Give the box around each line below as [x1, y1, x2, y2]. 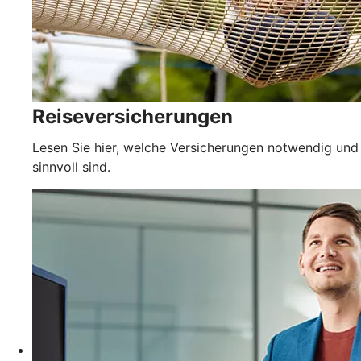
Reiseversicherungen [32, 105, 233, 129]
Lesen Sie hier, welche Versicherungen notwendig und [32, 139, 359, 156]
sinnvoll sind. [32, 159, 110, 176]
